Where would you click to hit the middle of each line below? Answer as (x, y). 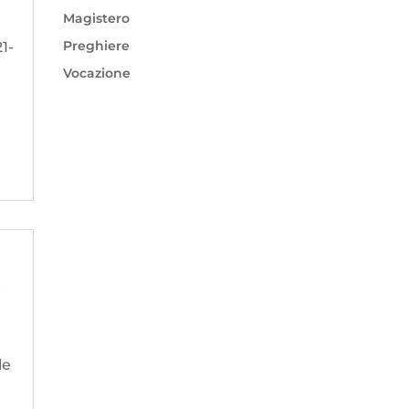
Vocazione (96, 73)
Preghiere (96, 45)
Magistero (96, 18)
